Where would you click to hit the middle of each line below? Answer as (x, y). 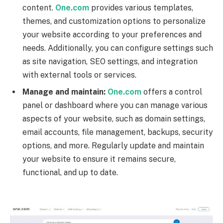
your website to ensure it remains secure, (99, 159)
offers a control (173, 92)
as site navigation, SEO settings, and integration (110, 62)
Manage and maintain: (64, 92)
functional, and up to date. (70, 173)
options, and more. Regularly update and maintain (113, 146)
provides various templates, (141, 8)
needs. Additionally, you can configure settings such (118, 48)
